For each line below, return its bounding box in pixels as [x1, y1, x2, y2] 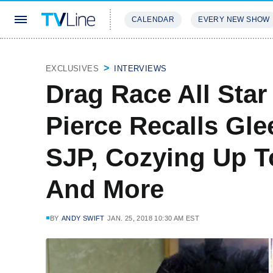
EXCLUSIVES [46, 64, 99, 73]
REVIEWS [189, 51, 229, 60]
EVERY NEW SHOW [198, 15, 270, 24]
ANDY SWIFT [61, 214, 105, 222]
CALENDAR [132, 15, 175, 24]
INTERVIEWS [114, 64, 167, 73]
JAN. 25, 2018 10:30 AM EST [107, 214, 200, 222]
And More [46, 175, 164, 204]
